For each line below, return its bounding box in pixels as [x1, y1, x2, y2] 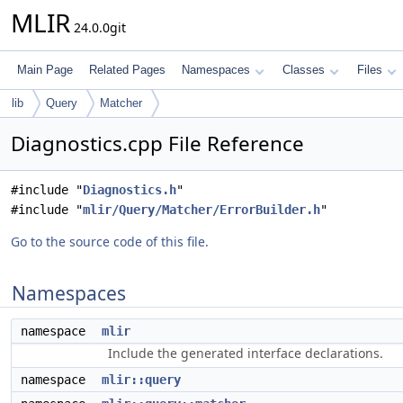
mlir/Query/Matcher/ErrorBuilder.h [83, 202, 320, 217]
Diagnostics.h [83, 183, 176, 197]
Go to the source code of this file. [11, 233, 209, 250]
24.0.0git [70, 19, 126, 36]
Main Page [17, 63, 73, 76]
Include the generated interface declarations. [108, 345, 383, 362]
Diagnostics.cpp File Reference [11, 130, 304, 157]
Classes [282, 63, 325, 76]
